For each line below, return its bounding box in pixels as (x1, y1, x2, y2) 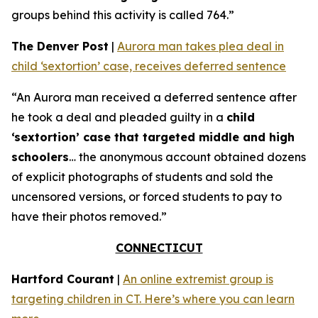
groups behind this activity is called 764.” (11, 8, 234, 22)
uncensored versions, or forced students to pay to (11, 190, 282, 204)
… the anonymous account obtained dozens (69, 150, 306, 164)
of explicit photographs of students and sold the (11, 170, 273, 184)
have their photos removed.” (11, 209, 167, 224)
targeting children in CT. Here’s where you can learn (11, 292, 295, 306)
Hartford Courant (11, 272, 114, 286)
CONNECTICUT (115, 241, 203, 255)
